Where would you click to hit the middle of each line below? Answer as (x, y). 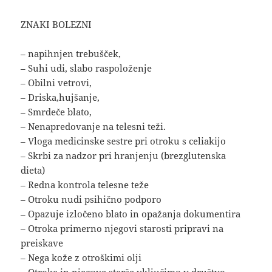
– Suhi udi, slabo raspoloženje (87, 68)
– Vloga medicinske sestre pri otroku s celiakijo (124, 141)
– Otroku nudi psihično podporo (91, 199)
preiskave (42, 243)
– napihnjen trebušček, (71, 54)
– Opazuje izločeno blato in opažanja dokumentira (131, 214)
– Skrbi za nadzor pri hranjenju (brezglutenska (124, 156)
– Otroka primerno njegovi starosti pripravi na (122, 229)
